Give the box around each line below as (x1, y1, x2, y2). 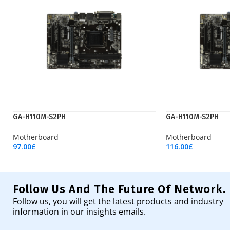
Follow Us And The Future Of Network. (13, 182, 226, 196)
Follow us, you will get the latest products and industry (13, 195, 223, 207)
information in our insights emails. (13, 205, 146, 217)
